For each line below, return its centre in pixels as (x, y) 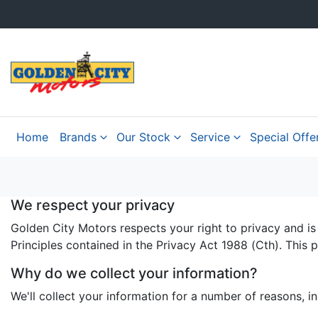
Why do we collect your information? (134, 273)
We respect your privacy (93, 205)
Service (210, 137)
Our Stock (143, 137)
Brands (78, 137)
